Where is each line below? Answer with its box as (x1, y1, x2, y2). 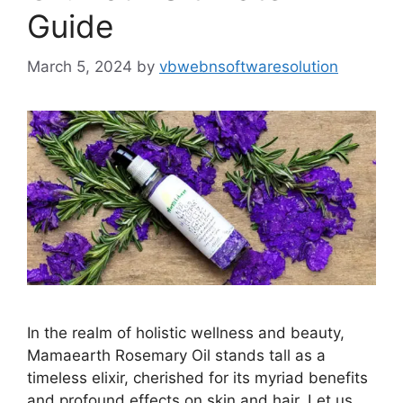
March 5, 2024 (27, 57, 132, 76)
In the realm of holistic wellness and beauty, (27, 323, 345, 342)
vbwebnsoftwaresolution (159, 57, 338, 76)
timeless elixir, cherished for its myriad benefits (27, 368, 368, 387)
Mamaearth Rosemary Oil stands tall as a (27, 345, 326, 364)
